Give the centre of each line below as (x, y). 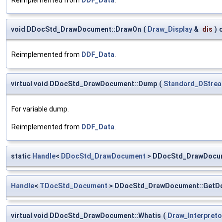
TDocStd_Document (74, 186)
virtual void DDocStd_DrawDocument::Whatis (86, 215)
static (22, 156)
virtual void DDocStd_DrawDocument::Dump (84, 83)
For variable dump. (40, 109)
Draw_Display (170, 29)
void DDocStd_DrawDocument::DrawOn (76, 29)
